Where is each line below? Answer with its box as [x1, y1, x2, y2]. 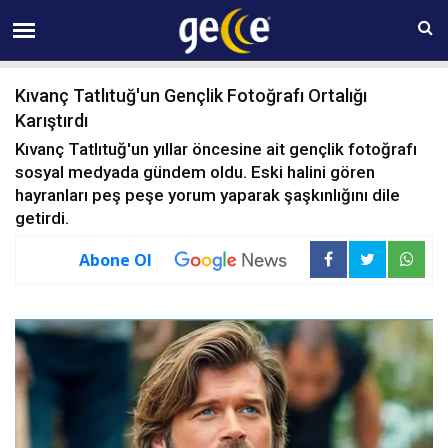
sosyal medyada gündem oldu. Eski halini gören [15, 162, 375, 182]
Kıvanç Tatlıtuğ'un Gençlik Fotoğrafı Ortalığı [15, 85, 367, 106]
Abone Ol [79, 248, 152, 271]
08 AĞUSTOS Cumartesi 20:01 [127, 10, 303, 28]
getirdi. [15, 208, 69, 228]
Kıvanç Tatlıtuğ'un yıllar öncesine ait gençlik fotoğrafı [15, 139, 417, 159]
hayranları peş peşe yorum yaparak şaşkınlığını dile [15, 185, 400, 205]
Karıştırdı [15, 110, 88, 131]
